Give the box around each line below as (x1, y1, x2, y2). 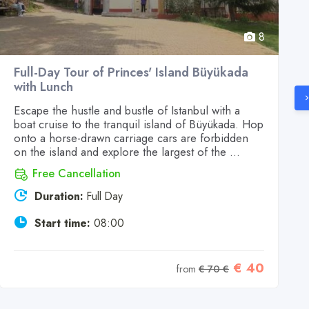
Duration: (34, 188, 83, 204)
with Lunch (14, 78, 73, 97)
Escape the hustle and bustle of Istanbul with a (14, 102, 240, 119)
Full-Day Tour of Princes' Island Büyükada (14, 63, 248, 82)
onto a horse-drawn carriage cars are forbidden (14, 130, 248, 147)
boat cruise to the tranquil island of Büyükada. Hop (14, 116, 263, 133)
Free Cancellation (32, 166, 121, 182)
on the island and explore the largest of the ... (14, 143, 240, 161)
